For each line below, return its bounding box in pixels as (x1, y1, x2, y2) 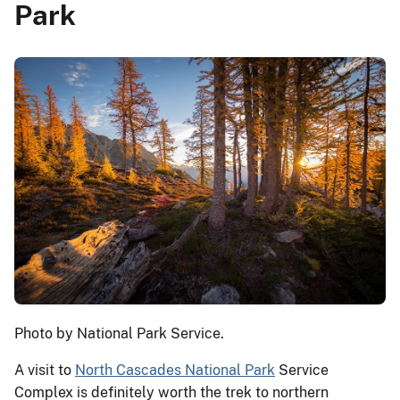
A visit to (14, 361, 75, 379)
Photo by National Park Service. (14, 324, 224, 342)
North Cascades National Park (75, 361, 275, 379)
